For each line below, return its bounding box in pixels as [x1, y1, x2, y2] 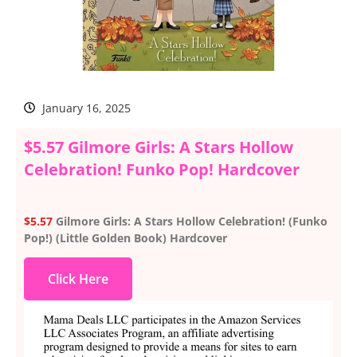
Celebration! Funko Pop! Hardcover [24, 158, 300, 180]
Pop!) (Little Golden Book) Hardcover [24, 229, 227, 245]
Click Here [48, 270, 108, 288]
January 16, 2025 [41, 100, 131, 116]
